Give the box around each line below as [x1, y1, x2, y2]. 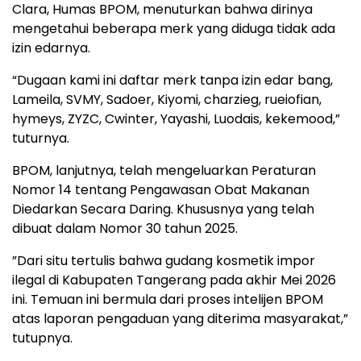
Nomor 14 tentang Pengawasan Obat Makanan [12, 180, 309, 200]
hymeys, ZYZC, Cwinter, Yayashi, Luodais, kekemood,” [12, 110, 340, 129]
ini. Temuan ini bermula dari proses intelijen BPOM [12, 290, 323, 309]
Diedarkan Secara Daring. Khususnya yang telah [12, 200, 314, 219]
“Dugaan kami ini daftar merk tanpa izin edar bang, [12, 71, 333, 90]
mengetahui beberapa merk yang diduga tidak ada [12, 19, 335, 39]
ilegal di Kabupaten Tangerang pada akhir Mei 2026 [12, 271, 336, 290]
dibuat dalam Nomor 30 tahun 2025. [12, 219, 238, 239]
